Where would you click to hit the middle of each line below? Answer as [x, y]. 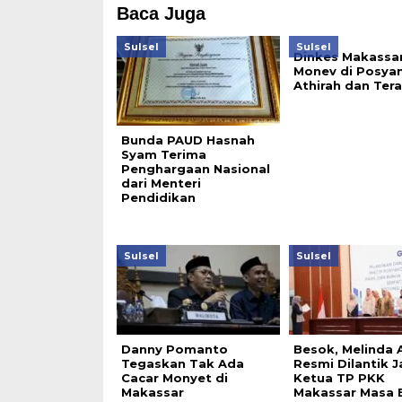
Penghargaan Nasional [195, 168]
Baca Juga [161, 13]
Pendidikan [158, 197]
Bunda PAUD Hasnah [188, 140]
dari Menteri [161, 183]
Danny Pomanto [174, 349]
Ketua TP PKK [339, 377]
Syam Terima [163, 154]
